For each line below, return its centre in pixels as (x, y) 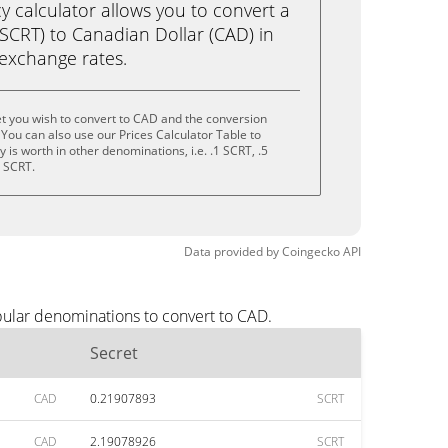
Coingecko (311, 251)
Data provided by (231, 251)
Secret (114, 353)
